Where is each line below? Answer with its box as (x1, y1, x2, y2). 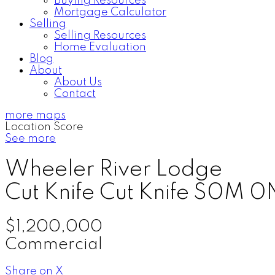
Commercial (5, 236, 103, 253)
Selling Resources (54, 30, 146, 41)
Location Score (5, 122, 83, 133)
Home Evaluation (54, 42, 146, 53)
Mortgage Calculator (54, 7, 166, 18)
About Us (54, 77, 102, 88)
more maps (5, 110, 66, 121)
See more (5, 133, 56, 144)
